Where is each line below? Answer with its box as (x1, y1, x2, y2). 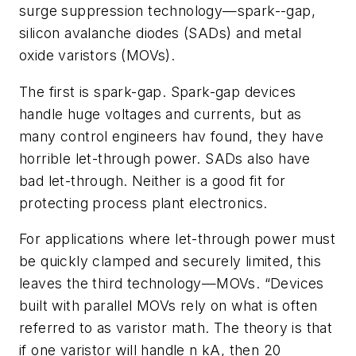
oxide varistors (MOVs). (19, 47, 176, 64)
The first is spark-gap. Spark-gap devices (19, 83, 296, 100)
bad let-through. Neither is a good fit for (19, 172, 286, 189)
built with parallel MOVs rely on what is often (19, 297, 318, 315)
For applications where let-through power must (19, 230, 335, 248)
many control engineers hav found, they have (19, 127, 324, 145)
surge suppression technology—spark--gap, (19, 2, 315, 20)
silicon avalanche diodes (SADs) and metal (19, 25, 302, 42)
